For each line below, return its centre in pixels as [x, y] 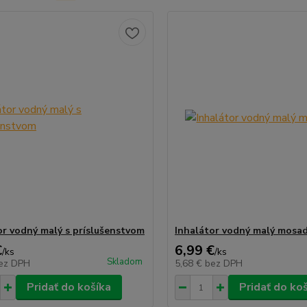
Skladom [124, 262]
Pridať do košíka [69, 287]
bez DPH [223, 263]
